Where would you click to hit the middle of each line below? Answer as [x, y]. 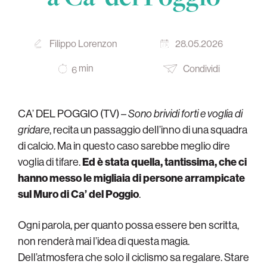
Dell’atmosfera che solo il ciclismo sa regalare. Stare [133, 257]
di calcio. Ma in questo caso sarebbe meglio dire [124, 145]
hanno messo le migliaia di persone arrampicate [131, 178]
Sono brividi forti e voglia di [185, 113]
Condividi [201, 69]
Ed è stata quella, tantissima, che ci [164, 162]
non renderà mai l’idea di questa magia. [104, 241]
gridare [34, 129]
